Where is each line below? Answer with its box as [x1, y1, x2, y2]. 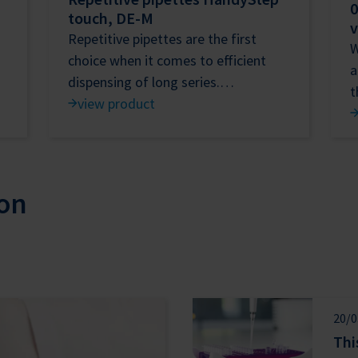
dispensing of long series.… [68, 72, 235, 91]
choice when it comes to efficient [68, 50, 267, 70]
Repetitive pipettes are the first [68, 29, 257, 48]
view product [78, 93, 156, 113]
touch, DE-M [68, 7, 154, 28]
